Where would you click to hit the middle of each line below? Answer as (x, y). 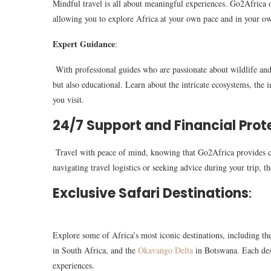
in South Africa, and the (95, 250)
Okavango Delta (165, 250)
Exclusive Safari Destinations (151, 194)
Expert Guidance (84, 44)
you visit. (68, 100)
